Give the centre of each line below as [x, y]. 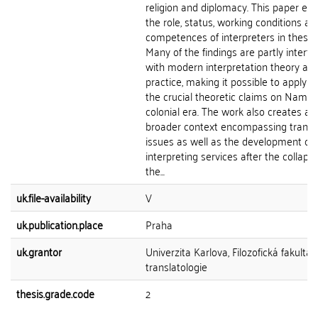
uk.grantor [39, 251]
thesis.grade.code [55, 293]
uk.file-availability [54, 197]
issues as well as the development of [229, 141]
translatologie [176, 266]
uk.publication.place [60, 224]
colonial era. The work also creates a [228, 111]
